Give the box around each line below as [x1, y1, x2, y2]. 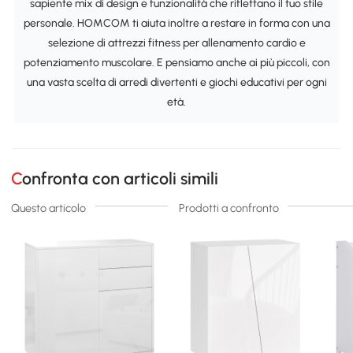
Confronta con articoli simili [22, 169, 219, 189]
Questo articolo [11, 201, 87, 216]
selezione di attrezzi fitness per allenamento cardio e [47, 35, 306, 50]
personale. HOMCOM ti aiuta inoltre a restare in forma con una [23, 16, 330, 30]
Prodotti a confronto [178, 201, 279, 216]
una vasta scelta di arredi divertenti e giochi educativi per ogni [26, 75, 327, 89]
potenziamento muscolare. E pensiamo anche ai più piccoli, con [23, 55, 330, 69]
